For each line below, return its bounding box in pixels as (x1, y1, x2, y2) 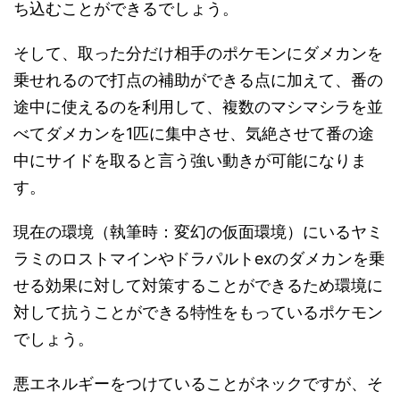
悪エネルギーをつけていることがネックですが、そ (13, 374, 383, 394)
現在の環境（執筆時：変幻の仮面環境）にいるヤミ (13, 222, 383, 242)
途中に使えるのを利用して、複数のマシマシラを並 (13, 97, 383, 117)
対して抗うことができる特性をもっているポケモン (13, 303, 383, 322)
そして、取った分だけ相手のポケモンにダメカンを (13, 44, 383, 63)
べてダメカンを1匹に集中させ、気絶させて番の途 (13, 124, 374, 144)
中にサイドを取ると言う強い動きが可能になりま (13, 151, 367, 171)
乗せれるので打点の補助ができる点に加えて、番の (13, 71, 383, 90)
